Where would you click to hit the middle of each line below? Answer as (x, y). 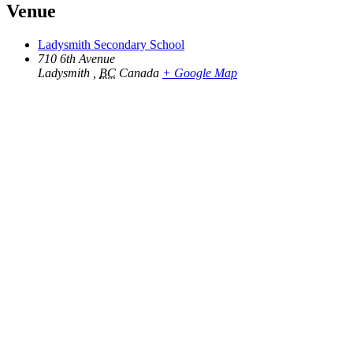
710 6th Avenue (76, 58)
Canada (139, 72)
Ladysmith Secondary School (111, 44)
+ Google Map (200, 72)
